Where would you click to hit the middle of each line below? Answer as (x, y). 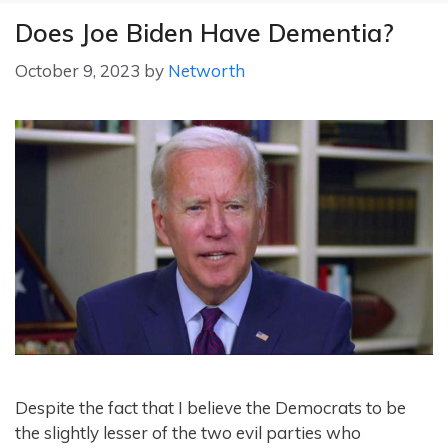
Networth (206, 71)
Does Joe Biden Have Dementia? (204, 32)
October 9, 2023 (77, 71)
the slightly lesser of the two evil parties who (188, 433)
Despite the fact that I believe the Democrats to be (210, 408)
